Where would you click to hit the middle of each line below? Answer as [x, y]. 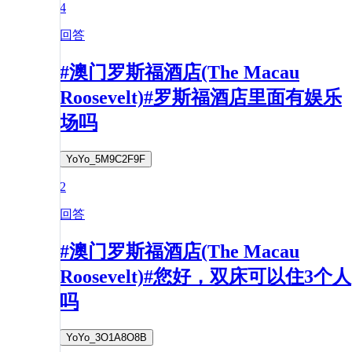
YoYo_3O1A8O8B [106, 338]
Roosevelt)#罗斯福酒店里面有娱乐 [201, 97]
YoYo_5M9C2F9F [106, 159]
